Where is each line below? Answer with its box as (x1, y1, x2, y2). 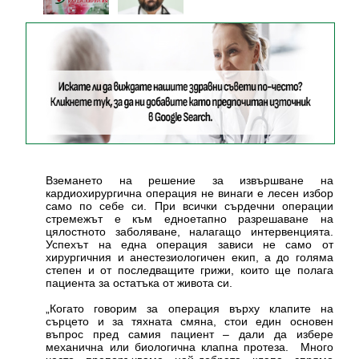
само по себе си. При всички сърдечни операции (46, 199, 333, 212)
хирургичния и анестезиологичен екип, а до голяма (46, 250, 333, 264)
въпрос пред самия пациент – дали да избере (46, 327, 333, 341)
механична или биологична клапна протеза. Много (46, 340, 333, 353)
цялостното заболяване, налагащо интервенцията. (46, 224, 333, 238)
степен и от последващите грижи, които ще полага (46, 263, 333, 276)
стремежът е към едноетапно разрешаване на (46, 212, 333, 225)
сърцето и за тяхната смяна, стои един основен (46, 314, 333, 328)
